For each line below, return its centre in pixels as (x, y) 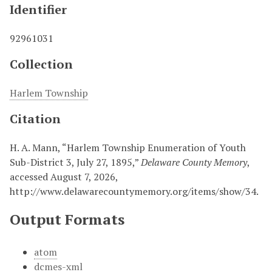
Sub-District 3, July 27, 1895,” (75, 162)
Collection (41, 64)
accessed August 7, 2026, (64, 176)
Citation (35, 118)
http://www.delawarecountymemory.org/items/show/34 (133, 191)
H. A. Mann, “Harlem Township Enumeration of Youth (128, 147)
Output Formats (67, 219)
